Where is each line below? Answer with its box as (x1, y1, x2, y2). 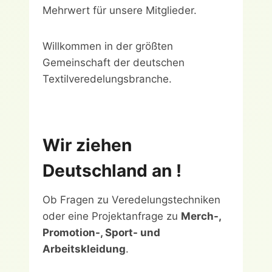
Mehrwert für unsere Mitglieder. (42, 4, 197, 16)
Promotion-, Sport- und (42, 226, 160, 239)
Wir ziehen (42, 135, 132, 155)
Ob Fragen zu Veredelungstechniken (42, 194, 220, 206)
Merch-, (181, 210, 221, 222)
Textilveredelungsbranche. (42, 73, 172, 85)
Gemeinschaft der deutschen (42, 56, 185, 69)
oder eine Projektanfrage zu (42, 210, 181, 222)
